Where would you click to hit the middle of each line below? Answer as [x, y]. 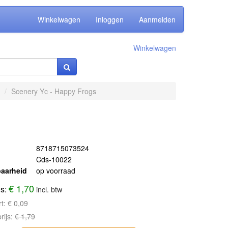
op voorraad [56, 170]
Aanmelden [157, 19]
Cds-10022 [54, 159]
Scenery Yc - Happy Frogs [53, 91]
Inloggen [110, 19]
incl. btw [49, 189]
